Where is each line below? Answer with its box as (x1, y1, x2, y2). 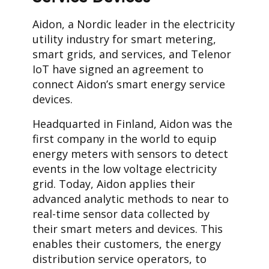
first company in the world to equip (32, 131, 217, 146)
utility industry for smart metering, (32, 31, 216, 46)
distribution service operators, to (32, 251, 207, 266)
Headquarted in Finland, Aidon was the (32, 116, 232, 131)
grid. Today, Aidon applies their (32, 176, 195, 191)
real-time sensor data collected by (32, 206, 210, 221)
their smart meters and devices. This (32, 221, 223, 236)
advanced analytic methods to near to (32, 191, 229, 206)
